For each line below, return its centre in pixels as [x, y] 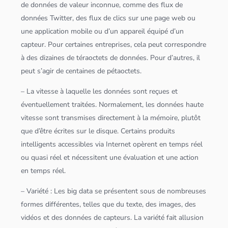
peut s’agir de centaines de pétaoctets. [81, 71]
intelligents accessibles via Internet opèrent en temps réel [112, 145]
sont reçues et [154, 92]
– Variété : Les [44, 191]
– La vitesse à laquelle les [63, 92]
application [52, 32]
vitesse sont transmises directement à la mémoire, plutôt [111, 118]
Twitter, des [69, 18]
